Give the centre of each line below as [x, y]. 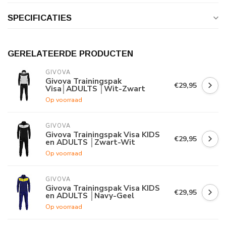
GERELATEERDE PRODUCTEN [70, 54]
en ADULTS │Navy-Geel [90, 196]
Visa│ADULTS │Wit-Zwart [95, 89]
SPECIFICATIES [40, 18]
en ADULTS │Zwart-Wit [90, 142]
